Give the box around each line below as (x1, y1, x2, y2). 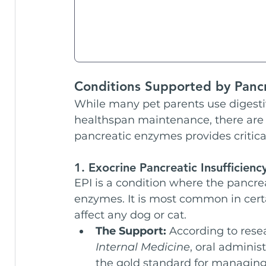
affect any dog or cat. (74, 208, 186, 221)
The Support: (96, 224, 166, 237)
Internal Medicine (96, 240, 190, 254)
